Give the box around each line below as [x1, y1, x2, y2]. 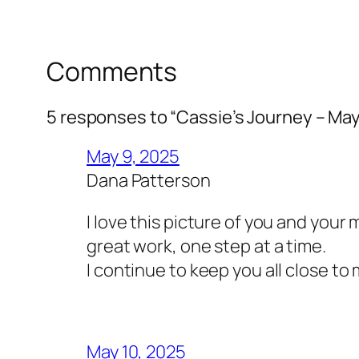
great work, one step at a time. [87, 233, 326, 258]
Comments [46, 54, 178, 90]
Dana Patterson [87, 167, 211, 192]
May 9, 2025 [87, 143, 179, 168]
